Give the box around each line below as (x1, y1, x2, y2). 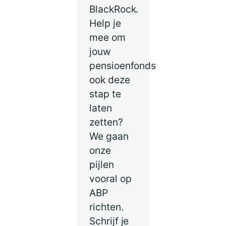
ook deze (89, 73, 130, 86)
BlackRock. (89, 3, 139, 15)
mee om (89, 31, 126, 43)
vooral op (89, 172, 132, 185)
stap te (89, 87, 121, 100)
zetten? (89, 116, 123, 128)
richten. (89, 200, 124, 213)
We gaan (89, 130, 129, 142)
